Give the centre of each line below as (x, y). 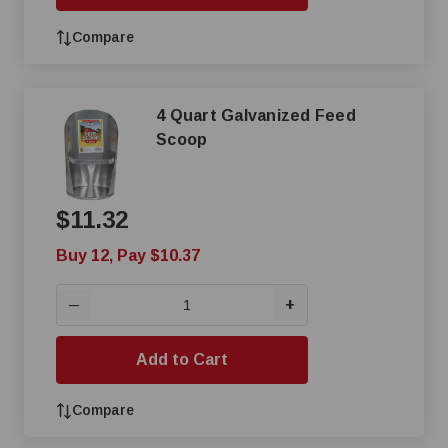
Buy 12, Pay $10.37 (128, 255)
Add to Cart (182, 359)
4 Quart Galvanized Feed (256, 115)
